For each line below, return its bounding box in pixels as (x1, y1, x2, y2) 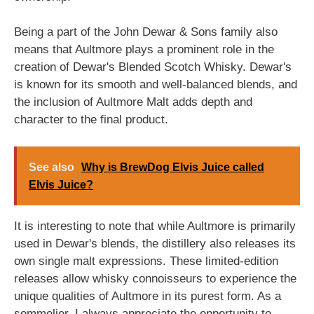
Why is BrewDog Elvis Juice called (81, 161, 264, 173)
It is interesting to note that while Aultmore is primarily (14, 219, 296, 233)
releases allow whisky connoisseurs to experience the (14, 271, 296, 285)
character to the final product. (14, 113, 168, 126)
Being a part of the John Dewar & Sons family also (14, 25, 278, 39)
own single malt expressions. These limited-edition (14, 254, 278, 268)
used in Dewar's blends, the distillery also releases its (14, 236, 296, 250)
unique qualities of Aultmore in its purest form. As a (14, 289, 281, 303)
